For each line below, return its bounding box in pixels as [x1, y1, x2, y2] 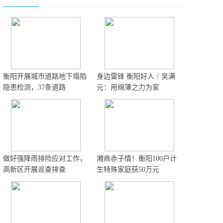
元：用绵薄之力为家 [97, 84, 159, 91]
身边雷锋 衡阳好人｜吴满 [97, 73, 175, 80]
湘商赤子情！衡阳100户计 [97, 155, 177, 162]
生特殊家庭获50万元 [97, 166, 159, 173]
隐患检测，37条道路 [3, 84, 66, 91]
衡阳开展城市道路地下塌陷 [3, 73, 87, 80]
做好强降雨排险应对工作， [3, 155, 87, 162]
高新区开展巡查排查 [3, 166, 66, 173]
